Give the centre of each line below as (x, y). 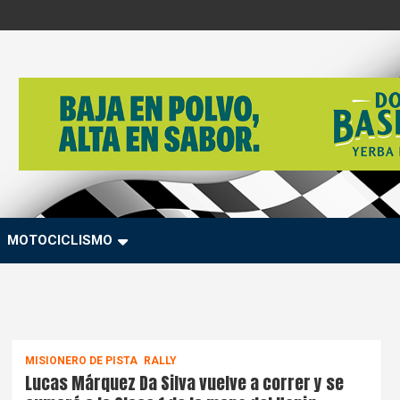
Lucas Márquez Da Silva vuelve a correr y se (184, 383)
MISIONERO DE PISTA (81, 361)
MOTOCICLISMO (60, 240)
